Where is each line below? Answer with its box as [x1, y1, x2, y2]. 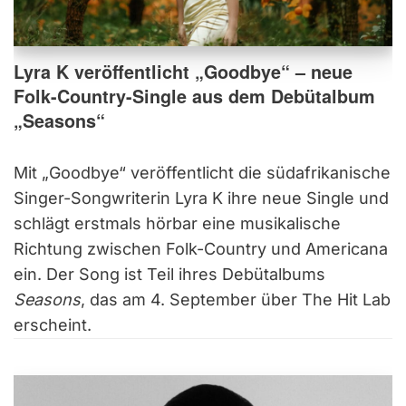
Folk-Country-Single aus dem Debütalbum [14, 82, 375, 109]
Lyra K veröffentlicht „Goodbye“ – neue [14, 58, 353, 84]
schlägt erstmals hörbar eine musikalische [14, 213, 341, 233]
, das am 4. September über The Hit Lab [81, 289, 391, 309]
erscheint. [14, 314, 92, 334]
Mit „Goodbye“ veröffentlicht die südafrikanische [14, 162, 391, 182]
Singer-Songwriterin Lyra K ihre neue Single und [14, 188, 389, 208]
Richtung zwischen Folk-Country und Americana [14, 238, 388, 258]
